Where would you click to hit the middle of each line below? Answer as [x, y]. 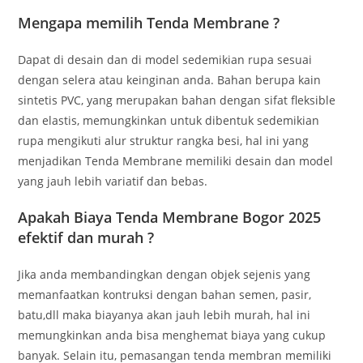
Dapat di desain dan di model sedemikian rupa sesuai [165, 60]
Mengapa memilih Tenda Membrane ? [149, 23]
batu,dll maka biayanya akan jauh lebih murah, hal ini [164, 315]
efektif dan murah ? [86, 238]
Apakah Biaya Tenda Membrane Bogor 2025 [170, 218]
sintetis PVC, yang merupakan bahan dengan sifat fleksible [177, 100]
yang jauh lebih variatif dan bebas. [113, 181]
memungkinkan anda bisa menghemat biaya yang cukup [172, 335]
